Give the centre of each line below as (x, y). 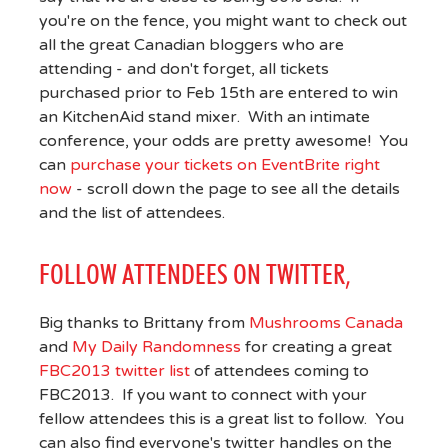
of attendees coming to (279, 370)
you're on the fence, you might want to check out (222, 21)
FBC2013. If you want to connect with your (202, 394)
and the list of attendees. (131, 213)
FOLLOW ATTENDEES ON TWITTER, (194, 274)
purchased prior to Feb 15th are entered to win (218, 93)
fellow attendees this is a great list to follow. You (221, 418)
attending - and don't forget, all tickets (183, 69)
